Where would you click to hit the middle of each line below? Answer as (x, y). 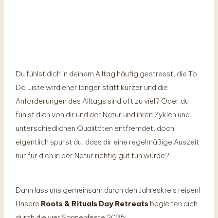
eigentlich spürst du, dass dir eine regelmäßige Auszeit (107, 142)
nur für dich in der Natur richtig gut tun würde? (92, 155)
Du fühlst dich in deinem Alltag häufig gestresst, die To (106, 73)
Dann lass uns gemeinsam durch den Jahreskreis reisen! (108, 190)
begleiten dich (173, 203)
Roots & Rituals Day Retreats (95, 203)
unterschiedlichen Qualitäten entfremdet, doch (95, 128)
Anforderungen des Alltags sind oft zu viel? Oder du (102, 101)
